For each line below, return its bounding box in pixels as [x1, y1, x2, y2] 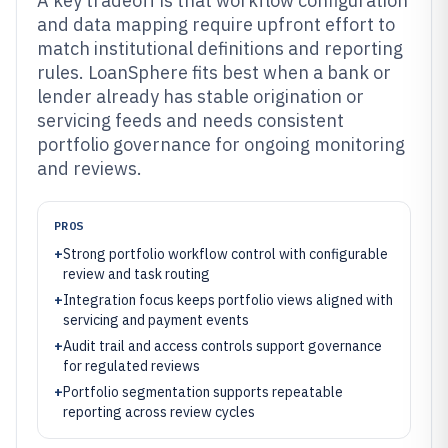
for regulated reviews [63, 357, 200, 375]
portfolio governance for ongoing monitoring [37, 133, 405, 156]
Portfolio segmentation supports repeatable [63, 383, 343, 401]
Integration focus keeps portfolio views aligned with [63, 291, 393, 309]
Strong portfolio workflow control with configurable [63, 245, 388, 263]
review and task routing [63, 265, 210, 283]
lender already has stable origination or [37, 85, 364, 108]
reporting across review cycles [63, 403, 255, 421]
